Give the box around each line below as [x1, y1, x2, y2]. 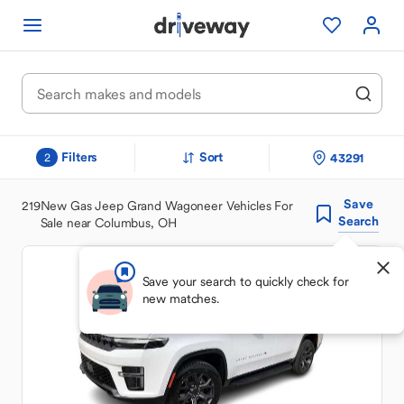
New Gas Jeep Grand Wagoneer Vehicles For [40, 197, 293, 214]
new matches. [142, 290, 219, 307]
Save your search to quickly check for [142, 273, 349, 289]
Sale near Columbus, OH [40, 214, 177, 231]
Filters [61, 149, 98, 165]
